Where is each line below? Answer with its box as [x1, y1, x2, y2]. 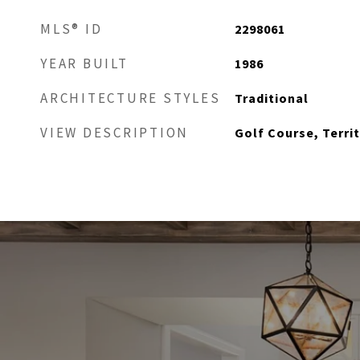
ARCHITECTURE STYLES [40, 89, 221, 107]
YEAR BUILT [40, 55, 129, 72]
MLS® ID [40, 20, 103, 38]
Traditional [234, 90, 309, 106]
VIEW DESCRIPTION [40, 124, 189, 141]
